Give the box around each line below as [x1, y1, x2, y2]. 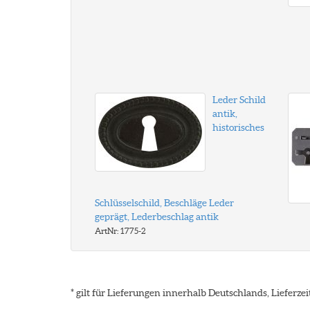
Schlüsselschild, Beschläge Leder [95, 197, 234, 208]
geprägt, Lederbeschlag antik [95, 211, 219, 222]
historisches [212, 122, 264, 133]
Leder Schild [212, 94, 266, 105]
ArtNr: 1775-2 [95, 226, 145, 235]
